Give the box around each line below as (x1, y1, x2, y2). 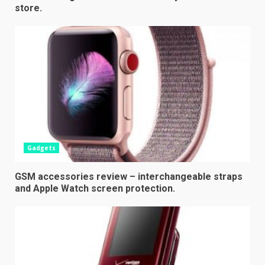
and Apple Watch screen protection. (15, 182, 175, 194)
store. (15, 2, 42, 14)
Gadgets (27, 143, 56, 152)
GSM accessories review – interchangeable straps (15, 170, 243, 182)
